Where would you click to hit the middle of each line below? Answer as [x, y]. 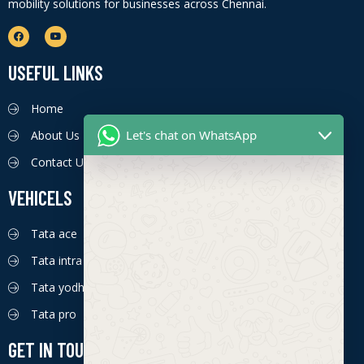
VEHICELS [40, 197]
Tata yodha [61, 287]
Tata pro [53, 314]
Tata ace [54, 233]
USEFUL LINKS [56, 72]
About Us [55, 135]
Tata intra [56, 260]
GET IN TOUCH [55, 349]
